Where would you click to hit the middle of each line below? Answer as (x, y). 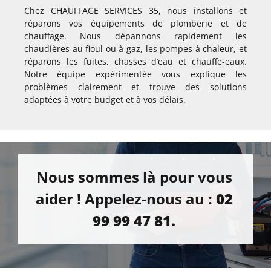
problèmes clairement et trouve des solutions (135, 87)
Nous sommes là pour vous (134, 177)
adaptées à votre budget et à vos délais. (105, 100)
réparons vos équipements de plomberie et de (135, 24)
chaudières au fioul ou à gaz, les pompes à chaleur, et (135, 49)
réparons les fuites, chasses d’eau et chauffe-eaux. (135, 62)
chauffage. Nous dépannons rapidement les (135, 36)
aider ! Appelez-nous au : (126, 199)
